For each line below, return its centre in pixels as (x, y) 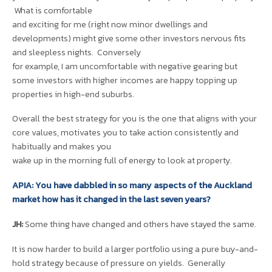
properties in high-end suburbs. (73, 94)
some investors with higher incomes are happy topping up (125, 80)
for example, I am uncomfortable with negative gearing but (125, 66)
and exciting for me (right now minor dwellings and (110, 24)
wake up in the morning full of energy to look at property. (122, 161)
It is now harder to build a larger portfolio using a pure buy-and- (135, 249)
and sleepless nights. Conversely (76, 52)
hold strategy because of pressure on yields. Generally (119, 263)
